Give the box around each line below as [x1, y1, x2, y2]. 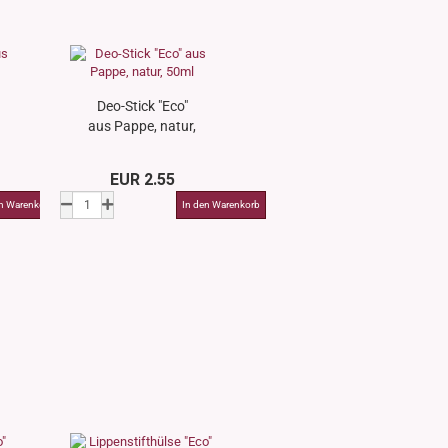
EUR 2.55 [110, 170, 176, 189]
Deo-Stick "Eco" [96, 98, 188, 114]
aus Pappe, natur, [88, 118, 197, 134]
